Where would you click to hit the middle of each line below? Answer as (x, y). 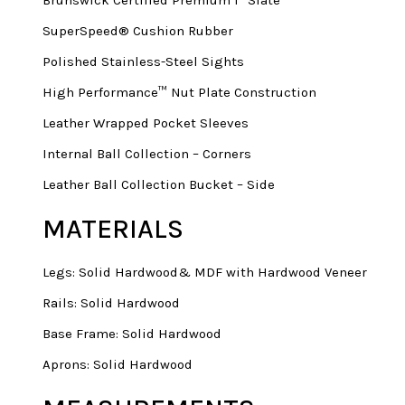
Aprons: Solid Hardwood (118, 364)
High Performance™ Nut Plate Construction (179, 92)
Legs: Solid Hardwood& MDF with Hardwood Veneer (205, 272)
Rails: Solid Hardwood (111, 302)
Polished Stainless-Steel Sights (143, 61)
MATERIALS (113, 228)
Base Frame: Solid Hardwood (132, 333)
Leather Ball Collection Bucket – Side (159, 184)
